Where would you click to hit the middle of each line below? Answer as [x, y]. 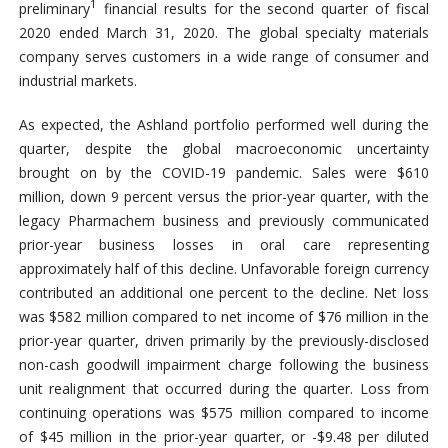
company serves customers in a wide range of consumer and [224, 56]
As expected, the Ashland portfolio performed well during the [224, 124]
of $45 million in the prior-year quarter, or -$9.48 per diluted [224, 436]
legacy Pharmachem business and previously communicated [224, 220]
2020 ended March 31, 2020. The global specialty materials [224, 32]
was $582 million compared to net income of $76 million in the [224, 316]
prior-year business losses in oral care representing [224, 244]
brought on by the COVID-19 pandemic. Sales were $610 [224, 172]
